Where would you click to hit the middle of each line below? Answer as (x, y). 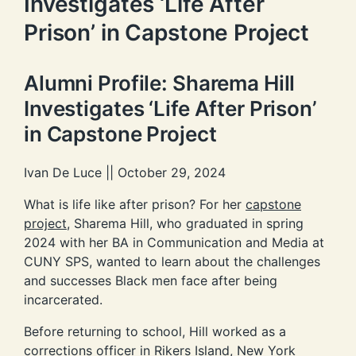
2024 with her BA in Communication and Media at (174, 242)
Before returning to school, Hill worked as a (155, 331)
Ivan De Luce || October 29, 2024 (125, 172)
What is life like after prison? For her (135, 204)
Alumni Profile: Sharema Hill (160, 83)
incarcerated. (63, 299)
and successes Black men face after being (151, 280)
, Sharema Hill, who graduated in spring (185, 223)
